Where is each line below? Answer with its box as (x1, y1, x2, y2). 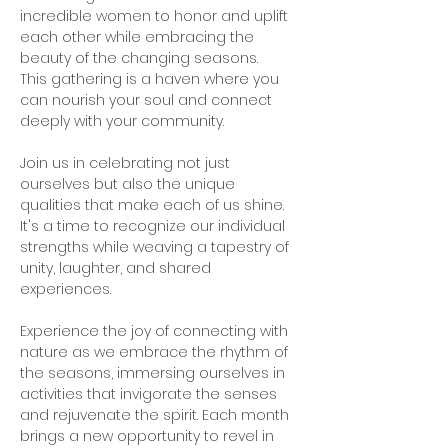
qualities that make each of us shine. (20, 195, 288, 215)
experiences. (20, 279, 123, 299)
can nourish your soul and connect (20, 90, 276, 110)
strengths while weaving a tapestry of (20, 237, 293, 257)
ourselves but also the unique (20, 174, 239, 194)
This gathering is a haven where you (20, 69, 283, 89)
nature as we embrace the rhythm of (20, 342, 292, 362)
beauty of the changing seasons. (20, 48, 262, 68)
